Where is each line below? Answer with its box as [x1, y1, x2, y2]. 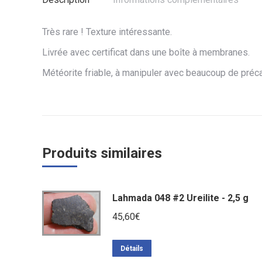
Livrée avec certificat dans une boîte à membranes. [42, 47, 250, 58]
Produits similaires [42, 145, 162, 161]
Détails [120, 244, 143, 253]
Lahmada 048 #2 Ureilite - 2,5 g [112, 192, 249, 204]
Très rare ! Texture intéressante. [42, 26, 172, 37]
